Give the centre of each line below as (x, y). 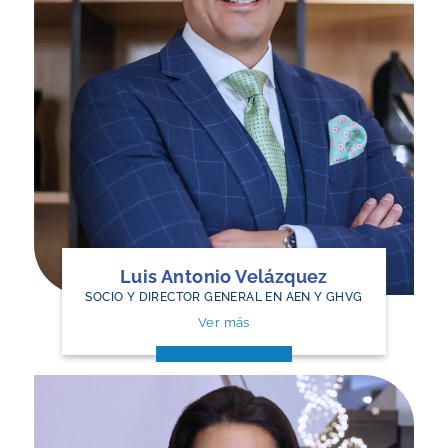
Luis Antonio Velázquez (224, 277)
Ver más (224, 323)
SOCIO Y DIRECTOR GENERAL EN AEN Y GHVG (224, 296)
